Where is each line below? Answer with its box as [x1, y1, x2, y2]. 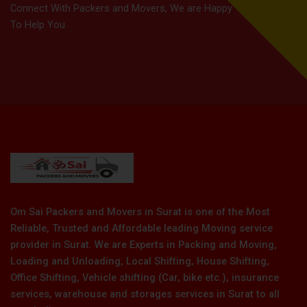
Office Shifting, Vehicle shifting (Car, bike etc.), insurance [10, 271, 279, 284]
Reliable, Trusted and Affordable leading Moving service [10, 222, 273, 235]
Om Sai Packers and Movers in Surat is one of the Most [10, 206, 270, 219]
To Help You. [10, 18, 67, 31]
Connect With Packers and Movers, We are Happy [10, 1, 232, 14]
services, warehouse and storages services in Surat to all [10, 288, 280, 301]
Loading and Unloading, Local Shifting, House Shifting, [10, 255, 269, 268]
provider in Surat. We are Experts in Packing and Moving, [10, 238, 277, 251]
